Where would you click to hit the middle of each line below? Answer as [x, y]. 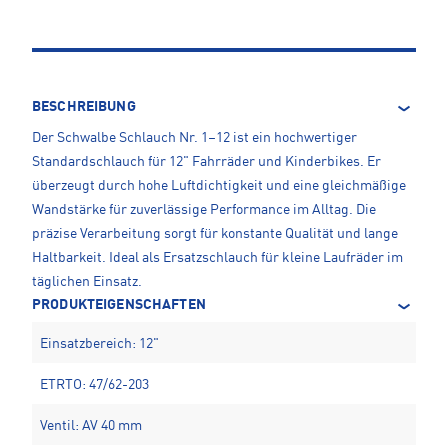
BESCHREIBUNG [84, 107]
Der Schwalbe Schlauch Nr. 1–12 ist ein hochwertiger [194, 138]
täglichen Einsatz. [87, 282]
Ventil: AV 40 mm [91, 426]
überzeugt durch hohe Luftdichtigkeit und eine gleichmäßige [219, 186]
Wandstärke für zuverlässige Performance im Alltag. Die [204, 210]
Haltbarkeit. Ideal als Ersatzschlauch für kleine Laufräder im [217, 258]
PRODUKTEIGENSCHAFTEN [119, 305]
